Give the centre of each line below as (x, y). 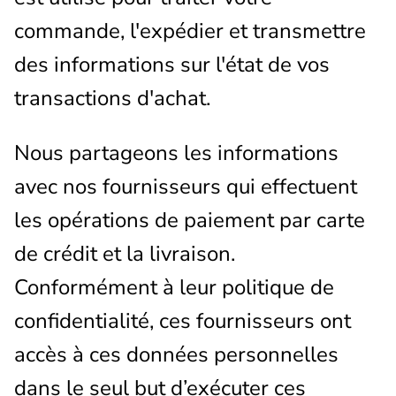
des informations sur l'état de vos (172, 64)
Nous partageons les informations (176, 152)
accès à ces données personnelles (176, 354)
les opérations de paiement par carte (190, 220)
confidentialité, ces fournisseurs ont (183, 320)
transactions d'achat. (112, 98)
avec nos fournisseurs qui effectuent (186, 186)
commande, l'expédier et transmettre (190, 30)
